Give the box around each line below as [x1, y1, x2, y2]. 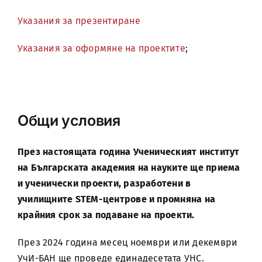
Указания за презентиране [17, 15, 140, 26]
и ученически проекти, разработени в [17, 178, 191, 189]
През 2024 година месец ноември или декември [17, 237, 238, 248]
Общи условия [17, 112, 120, 129]
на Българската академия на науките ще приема [17, 162, 240, 173]
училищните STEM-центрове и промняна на [17, 194, 216, 205]
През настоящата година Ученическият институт [17, 146, 240, 157]
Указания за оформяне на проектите [17, 43, 185, 54]
